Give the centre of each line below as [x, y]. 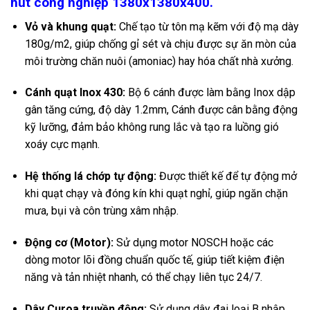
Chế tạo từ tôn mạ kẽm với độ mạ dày [207, 26]
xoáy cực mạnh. [62, 145]
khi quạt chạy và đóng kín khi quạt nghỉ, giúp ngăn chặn [156, 194]
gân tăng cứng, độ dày [79, 110]
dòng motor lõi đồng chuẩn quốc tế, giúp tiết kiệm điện [154, 259]
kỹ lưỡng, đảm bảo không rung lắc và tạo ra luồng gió [152, 127]
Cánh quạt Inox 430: [75, 93]
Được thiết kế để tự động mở [226, 176]
